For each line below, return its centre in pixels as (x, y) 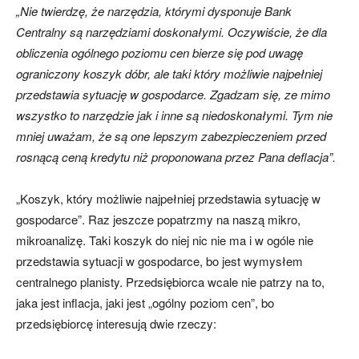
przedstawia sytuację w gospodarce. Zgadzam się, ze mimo (173, 95)
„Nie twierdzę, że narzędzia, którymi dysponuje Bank (154, 11)
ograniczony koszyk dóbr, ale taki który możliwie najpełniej (169, 74)
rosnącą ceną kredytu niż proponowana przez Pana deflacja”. (176, 157)
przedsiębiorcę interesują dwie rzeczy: (116, 324)
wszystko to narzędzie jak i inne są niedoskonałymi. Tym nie (174, 115)
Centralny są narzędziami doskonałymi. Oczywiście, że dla (171, 32)
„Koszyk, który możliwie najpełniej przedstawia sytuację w (168, 199)
